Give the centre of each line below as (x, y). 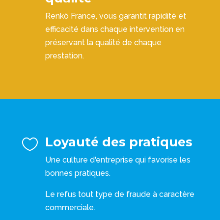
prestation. (65, 56)
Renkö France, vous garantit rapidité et (116, 16)
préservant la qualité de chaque (103, 43)
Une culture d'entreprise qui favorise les (118, 160)
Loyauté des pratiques (119, 142)
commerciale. (70, 207)
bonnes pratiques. (78, 173)
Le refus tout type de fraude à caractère (120, 194)
